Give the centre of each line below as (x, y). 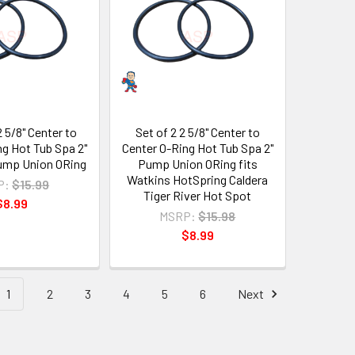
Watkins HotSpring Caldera (198, 179)
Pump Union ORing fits (197, 163)
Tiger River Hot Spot (198, 195)
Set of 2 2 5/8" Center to (197, 132)
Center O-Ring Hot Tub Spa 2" (197, 147)
